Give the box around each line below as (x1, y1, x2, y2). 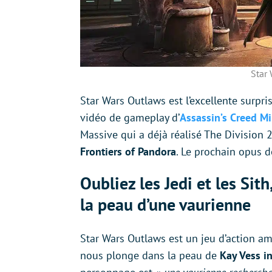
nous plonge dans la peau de (80, 248, 220, 263)
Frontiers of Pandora (80, 144, 176, 159)
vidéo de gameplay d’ (80, 110, 180, 125)
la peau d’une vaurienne (80, 193, 251, 216)
